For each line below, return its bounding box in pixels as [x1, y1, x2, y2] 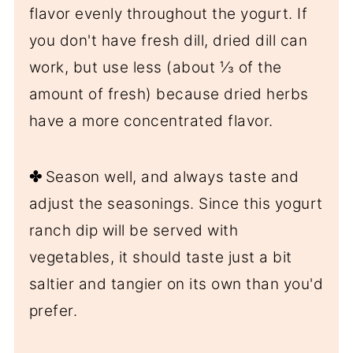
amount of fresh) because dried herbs [28, 85, 309, 104]
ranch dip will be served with [28, 221, 239, 240]
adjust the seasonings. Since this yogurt [28, 195, 323, 214]
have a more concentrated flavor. [28, 112, 273, 131]
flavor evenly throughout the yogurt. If [28, 5, 308, 24]
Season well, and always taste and [45, 168, 299, 187]
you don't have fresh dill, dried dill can [28, 32, 308, 50]
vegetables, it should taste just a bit [28, 248, 292, 267]
